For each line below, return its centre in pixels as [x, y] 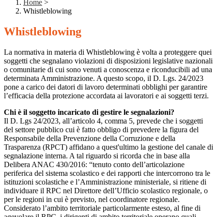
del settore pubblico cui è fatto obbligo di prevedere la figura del [101, 130]
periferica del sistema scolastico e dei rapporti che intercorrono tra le [107, 173]
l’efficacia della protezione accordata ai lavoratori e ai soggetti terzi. [106, 96]
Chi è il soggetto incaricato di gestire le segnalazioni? [89, 112]
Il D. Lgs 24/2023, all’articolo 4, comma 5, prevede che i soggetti [103, 121]
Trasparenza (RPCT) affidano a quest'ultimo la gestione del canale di [108, 147]
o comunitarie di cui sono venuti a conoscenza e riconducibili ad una [108, 70]
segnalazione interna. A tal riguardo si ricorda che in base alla [97, 156]
